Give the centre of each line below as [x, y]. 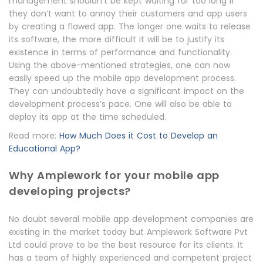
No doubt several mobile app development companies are [131, 219]
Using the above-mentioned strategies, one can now [119, 65]
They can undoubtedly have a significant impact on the [127, 91]
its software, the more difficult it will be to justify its [117, 39]
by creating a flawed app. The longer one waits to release [130, 26]
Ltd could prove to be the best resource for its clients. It [126, 245]
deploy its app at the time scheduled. [89, 117]
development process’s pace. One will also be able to [120, 104]
